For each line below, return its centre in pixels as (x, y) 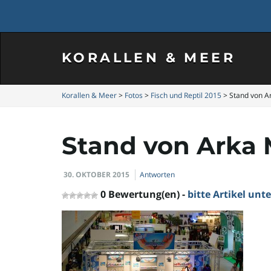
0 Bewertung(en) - (144, 194)
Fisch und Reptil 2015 (186, 95)
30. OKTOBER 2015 (96, 175)
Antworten (157, 175)
